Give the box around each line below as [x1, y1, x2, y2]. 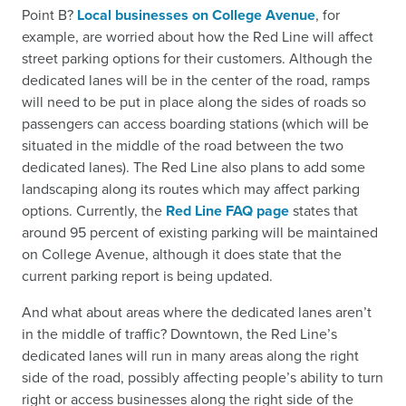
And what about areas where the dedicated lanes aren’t [22, 301, 372, 323]
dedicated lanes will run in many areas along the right [22, 344, 359, 366]
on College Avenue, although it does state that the [22, 243, 342, 265]
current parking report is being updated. [22, 265, 273, 286]
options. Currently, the [22, 199, 166, 221]
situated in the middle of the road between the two [22, 134, 343, 156]
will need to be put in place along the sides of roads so [22, 91, 366, 112]
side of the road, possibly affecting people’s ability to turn [22, 366, 383, 388]
